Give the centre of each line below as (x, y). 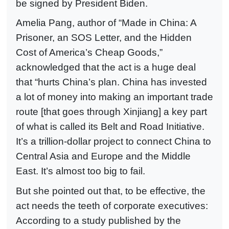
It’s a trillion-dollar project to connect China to (113, 142)
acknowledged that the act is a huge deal (106, 67)
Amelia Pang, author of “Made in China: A (106, 23)
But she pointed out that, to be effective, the (111, 191)
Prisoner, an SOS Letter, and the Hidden (104, 38)
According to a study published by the (98, 220)
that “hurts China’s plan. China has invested (111, 82)
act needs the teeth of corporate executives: (112, 205)
